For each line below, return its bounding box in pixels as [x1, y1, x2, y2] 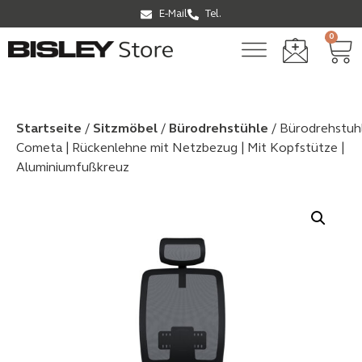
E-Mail [158, 9, 187, 19]
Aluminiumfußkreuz [16, 162, 129, 175]
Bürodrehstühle [169, 123, 268, 136]
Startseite [16, 123, 82, 136]
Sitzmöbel [93, 123, 158, 136]
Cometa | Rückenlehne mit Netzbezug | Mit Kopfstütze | [16, 142, 344, 155]
